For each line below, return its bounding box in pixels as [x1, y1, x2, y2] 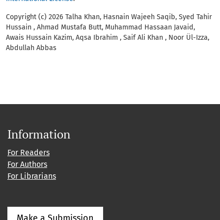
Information [7, 126, 70, 142]
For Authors [7, 159, 47, 169]
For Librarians [7, 171, 56, 181]
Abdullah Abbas [6, 43, 56, 52]
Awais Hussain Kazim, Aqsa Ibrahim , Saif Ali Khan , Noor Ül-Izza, [6, 33, 209, 42]
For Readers [7, 147, 50, 157]
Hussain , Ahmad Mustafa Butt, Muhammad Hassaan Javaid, [6, 23, 195, 31]
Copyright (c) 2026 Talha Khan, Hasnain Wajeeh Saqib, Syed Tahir [6, 12, 212, 21]
